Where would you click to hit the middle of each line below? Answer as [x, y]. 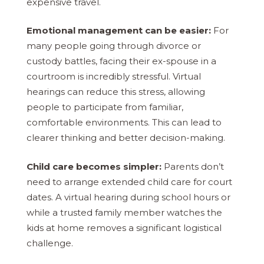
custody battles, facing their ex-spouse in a [121, 61]
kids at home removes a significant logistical [124, 227]
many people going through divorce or [114, 46]
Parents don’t [193, 166]
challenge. [50, 243]
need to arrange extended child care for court [129, 181]
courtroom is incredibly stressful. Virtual [114, 77]
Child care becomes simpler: [94, 166]
